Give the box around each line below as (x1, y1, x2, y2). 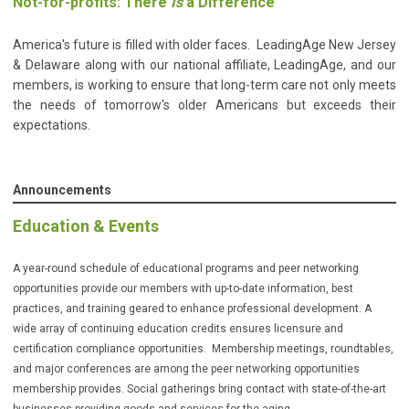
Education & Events (13, 216, 159, 236)
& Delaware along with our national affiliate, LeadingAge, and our (13, 58, 396, 73)
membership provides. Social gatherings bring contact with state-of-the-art (13, 383, 386, 396)
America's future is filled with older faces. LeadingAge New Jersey (13, 37, 396, 53)
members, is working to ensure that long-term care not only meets (13, 78, 396, 93)
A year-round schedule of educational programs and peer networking (13, 262, 359, 276)
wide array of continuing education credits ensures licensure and (13, 322, 343, 336)
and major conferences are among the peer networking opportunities (13, 362, 360, 376)
